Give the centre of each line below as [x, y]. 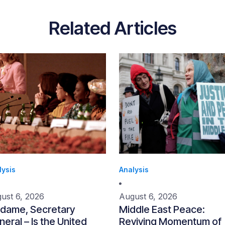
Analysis [134, 170]
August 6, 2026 [148, 196]
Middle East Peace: [162, 209]
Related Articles [113, 28]
